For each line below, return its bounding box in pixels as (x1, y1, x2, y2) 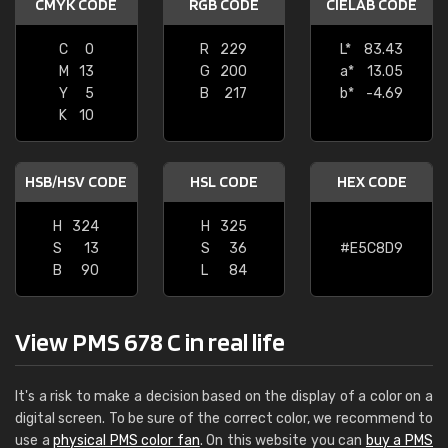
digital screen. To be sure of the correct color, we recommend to (15, 410, 433, 427)
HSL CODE (189, 172, 258, 191)
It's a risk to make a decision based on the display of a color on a (15, 388, 433, 405)
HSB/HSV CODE (25, 172, 128, 191)
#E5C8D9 (340, 240, 404, 257)
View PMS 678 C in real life (15, 326, 285, 357)
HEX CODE (336, 172, 407, 191)
